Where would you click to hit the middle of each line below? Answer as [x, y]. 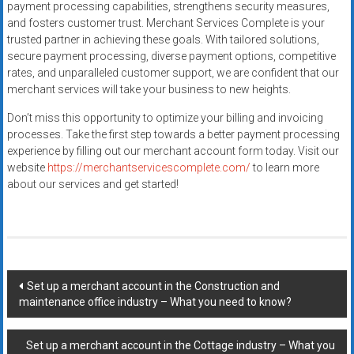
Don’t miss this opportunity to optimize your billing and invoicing [165, 118]
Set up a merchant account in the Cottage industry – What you [181, 346]
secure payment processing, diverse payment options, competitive [171, 56]
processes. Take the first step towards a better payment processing [173, 135]
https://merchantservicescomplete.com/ [149, 168]
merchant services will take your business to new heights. [149, 90]
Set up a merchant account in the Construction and [153, 286]
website [27, 168]
